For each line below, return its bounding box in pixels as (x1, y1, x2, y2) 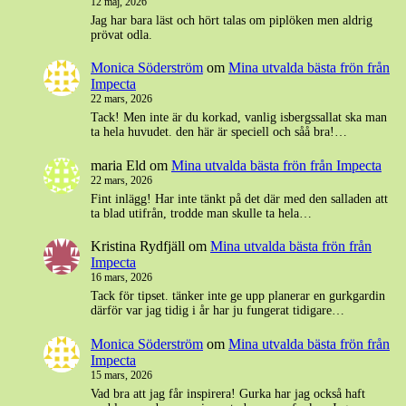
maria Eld (91, 157, 146, 173)
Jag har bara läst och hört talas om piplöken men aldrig (91, 13, 372, 27)
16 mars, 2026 (91, 271, 152, 285)
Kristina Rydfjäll (91, 238, 185, 255)
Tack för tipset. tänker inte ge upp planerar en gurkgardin (91, 289, 385, 304)
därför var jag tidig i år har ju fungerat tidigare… (91, 304, 344, 318)
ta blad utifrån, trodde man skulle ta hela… (91, 206, 312, 220)
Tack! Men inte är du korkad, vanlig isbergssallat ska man (91, 111, 387, 125)
